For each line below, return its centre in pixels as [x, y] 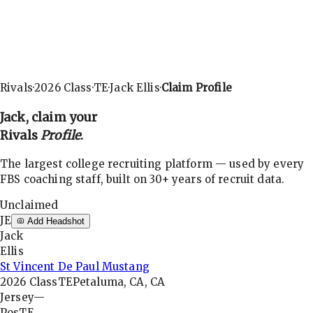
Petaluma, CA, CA [119, 282]
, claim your [61, 117]
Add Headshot [55, 221]
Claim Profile [196, 88]
